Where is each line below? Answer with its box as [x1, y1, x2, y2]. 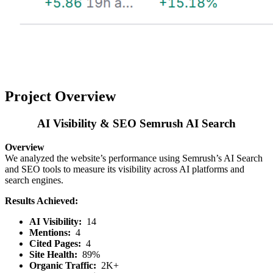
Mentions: [29, 227, 73, 238]
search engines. [5, 174, 63, 185]
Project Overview [5, 88, 116, 105]
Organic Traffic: [29, 260, 96, 271]
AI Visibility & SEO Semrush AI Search [37, 117, 236, 130]
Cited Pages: [29, 238, 81, 249]
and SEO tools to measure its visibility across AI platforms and [5, 163, 244, 174]
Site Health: [29, 249, 77, 260]
